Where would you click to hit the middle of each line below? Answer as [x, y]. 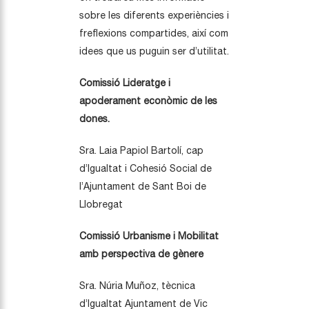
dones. [94, 119]
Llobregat [101, 205]
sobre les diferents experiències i [154, 16]
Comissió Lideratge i [125, 83]
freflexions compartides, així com [154, 33]
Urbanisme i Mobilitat [171, 236]
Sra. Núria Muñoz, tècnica [137, 286]
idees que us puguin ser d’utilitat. [154, 51]
